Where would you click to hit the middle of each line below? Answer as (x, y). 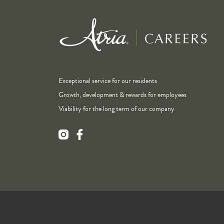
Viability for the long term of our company (116, 109)
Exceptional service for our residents (108, 81)
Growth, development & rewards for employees (122, 95)
